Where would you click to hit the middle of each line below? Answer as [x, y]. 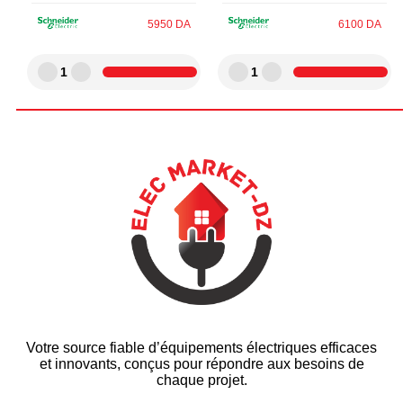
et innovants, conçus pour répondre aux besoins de [201, 363]
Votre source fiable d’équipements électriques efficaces [201, 347]
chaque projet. [201, 380]
